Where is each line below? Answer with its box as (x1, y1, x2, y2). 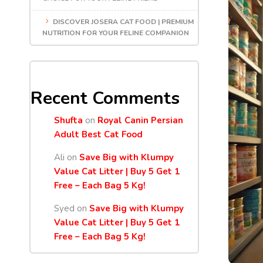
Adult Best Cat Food (54, 129, 143, 140)
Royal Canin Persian (97, 114, 183, 126)
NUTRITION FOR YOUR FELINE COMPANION (42, 28, 189, 38)
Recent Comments (31, 86, 180, 110)
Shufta (54, 114, 83, 126)
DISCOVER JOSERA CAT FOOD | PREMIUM (53, 16, 194, 26)
